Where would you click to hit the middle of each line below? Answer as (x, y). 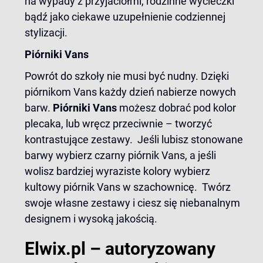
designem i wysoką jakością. (91, 219)
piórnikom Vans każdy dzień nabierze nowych (130, 92)
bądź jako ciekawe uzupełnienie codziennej (125, 17)
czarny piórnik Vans (140, 155)
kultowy (44, 187)
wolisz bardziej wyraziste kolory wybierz (117, 171)
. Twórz (213, 187)
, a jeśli (200, 155)
